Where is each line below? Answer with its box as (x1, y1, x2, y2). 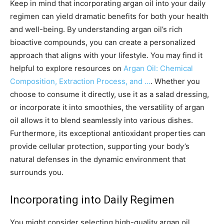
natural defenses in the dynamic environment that (10, 154, 185, 164)
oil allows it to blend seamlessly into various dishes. (10, 115, 193, 125)
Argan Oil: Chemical (123, 63, 193, 73)
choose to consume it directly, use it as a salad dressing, (10, 89, 209, 99)
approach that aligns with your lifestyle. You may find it (10, 50, 202, 60)
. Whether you (150, 76, 200, 86)
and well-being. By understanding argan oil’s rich (10, 24, 182, 34)
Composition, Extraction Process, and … (10, 76, 150, 86)
